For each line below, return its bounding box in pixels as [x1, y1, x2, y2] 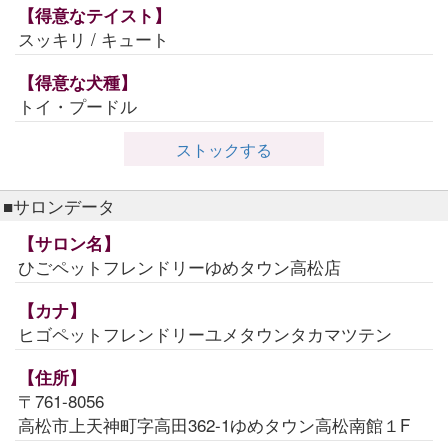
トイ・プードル [18, 93, 137, 119]
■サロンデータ [3, 193, 115, 219]
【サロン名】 [18, 231, 120, 256]
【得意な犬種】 [18, 70, 137, 95]
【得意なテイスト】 [18, 3, 171, 28]
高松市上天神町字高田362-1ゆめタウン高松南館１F [18, 412, 410, 438]
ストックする [176, 138, 272, 162]
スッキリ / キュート [18, 26, 169, 52]
